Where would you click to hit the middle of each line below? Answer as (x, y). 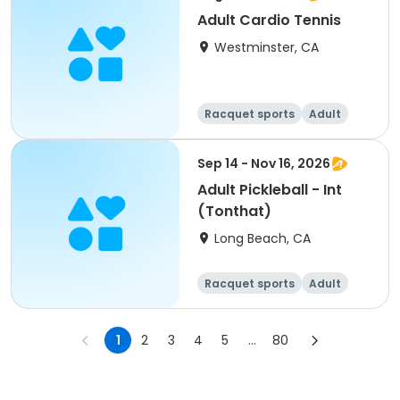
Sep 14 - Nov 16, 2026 (264, 163)
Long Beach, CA (262, 238)
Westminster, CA (267, 47)
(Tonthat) (234, 211)
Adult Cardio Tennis (269, 20)
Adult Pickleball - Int (270, 190)
